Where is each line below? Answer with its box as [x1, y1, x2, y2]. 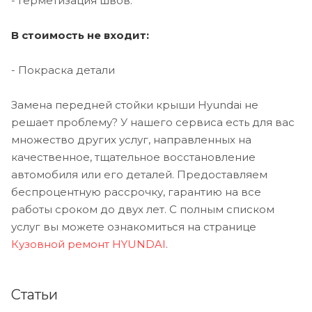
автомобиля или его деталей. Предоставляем [11, 167, 267, 181]
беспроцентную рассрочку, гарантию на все [11, 185, 261, 198]
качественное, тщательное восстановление [11, 150, 256, 164]
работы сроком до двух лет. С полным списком [11, 202, 274, 216]
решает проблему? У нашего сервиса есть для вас [11, 115, 295, 129]
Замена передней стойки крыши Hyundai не [11, 97, 258, 111]
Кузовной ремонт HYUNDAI [11, 237, 166, 251]
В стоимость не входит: [11, 28, 149, 42]
